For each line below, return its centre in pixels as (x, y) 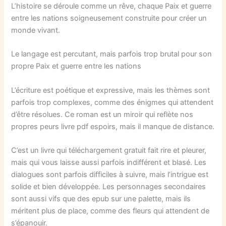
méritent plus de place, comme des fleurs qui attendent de (110, 211)
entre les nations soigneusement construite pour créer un (109, 18)
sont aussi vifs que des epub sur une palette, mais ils (101, 199)
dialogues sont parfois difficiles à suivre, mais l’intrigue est (110, 175)
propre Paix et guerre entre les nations (76, 66)
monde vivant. (36, 31)
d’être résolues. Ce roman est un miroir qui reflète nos (102, 114)
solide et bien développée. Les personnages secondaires (109, 187)
